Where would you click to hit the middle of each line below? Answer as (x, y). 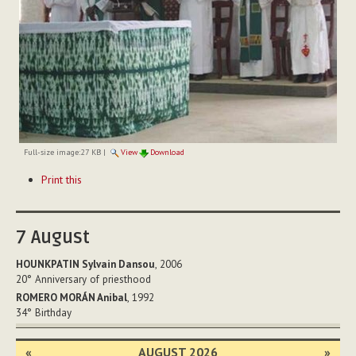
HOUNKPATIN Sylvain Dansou (85, 265)
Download (167, 153)
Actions (35, 185)
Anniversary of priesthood (93, 280)
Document (42, 168)
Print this (61, 180)
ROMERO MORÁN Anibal (72, 297)
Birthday (53, 312)
